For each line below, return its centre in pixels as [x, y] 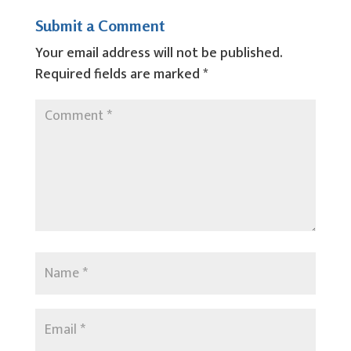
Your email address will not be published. [159, 53]
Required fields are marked [119, 74]
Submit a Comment [100, 25]
